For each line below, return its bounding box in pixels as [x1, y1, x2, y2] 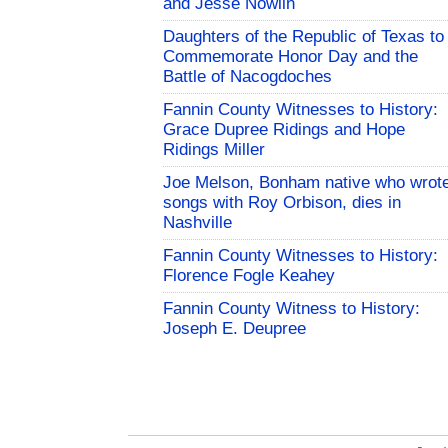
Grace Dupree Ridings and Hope [163, 120, 405, 140]
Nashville [163, 213, 232, 233]
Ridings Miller [163, 140, 265, 160]
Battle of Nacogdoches [163, 67, 332, 87]
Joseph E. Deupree [163, 319, 306, 339]
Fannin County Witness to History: [163, 299, 420, 319]
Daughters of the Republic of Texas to [163, 27, 444, 47]
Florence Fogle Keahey [163, 266, 335, 286]
